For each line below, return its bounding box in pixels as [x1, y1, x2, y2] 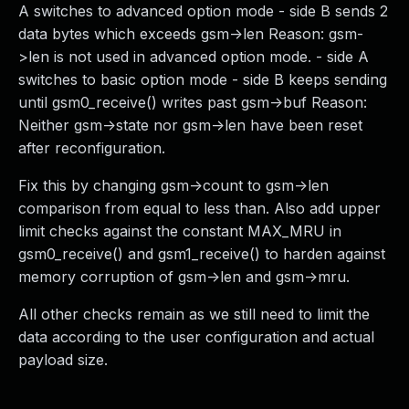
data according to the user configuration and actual [18, 328, 374, 346]
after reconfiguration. [18, 139, 165, 157]
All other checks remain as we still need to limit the [18, 305, 370, 323]
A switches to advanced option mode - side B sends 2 [18, 2, 388, 20]
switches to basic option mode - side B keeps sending [18, 70, 387, 89]
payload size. [18, 351, 108, 369]
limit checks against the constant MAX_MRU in [18, 222, 341, 240]
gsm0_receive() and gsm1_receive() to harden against [18, 245, 385, 263]
